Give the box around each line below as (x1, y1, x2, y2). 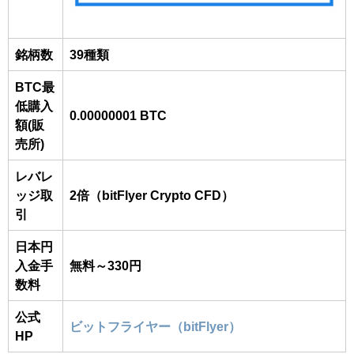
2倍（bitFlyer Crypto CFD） (70, 188, 234, 201)
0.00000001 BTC (70, 108, 167, 122)
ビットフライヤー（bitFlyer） (70, 319, 241, 333)
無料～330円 (70, 258, 141, 272)
